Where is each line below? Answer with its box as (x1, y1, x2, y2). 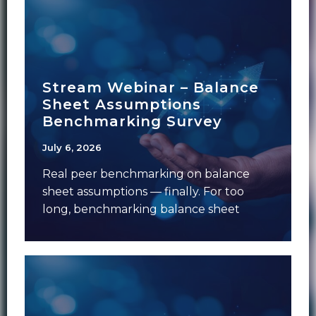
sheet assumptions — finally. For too (42, 185, 244, 198)
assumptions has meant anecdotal (42, 220, 235, 233)
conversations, (42, 238, 122, 251)
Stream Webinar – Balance (42, 79, 259, 96)
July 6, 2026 (42, 142, 102, 153)
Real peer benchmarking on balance (42, 167, 250, 181)
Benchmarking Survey (42, 113, 222, 130)
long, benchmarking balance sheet (42, 202, 240, 216)
